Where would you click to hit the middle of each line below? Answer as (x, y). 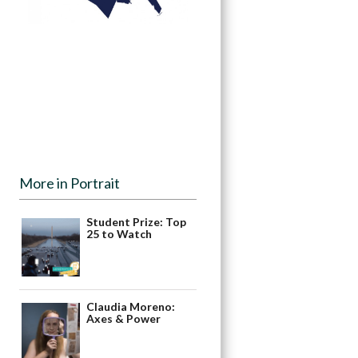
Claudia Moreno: (131, 307)
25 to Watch (119, 234)
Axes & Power (124, 319)
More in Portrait (70, 183)
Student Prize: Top (137, 222)
